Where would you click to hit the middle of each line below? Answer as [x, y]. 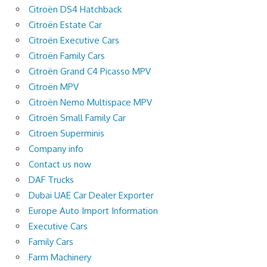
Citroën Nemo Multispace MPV [90, 102]
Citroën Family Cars [67, 55]
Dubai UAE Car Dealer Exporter [91, 195]
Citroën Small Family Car [77, 117]
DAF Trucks [51, 179]
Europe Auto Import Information [93, 210]
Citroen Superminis [66, 133]
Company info [56, 148]
